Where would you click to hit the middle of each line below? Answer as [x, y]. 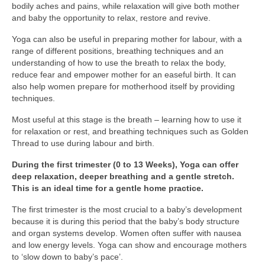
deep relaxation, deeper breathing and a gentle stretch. [123, 176]
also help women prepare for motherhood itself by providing [123, 86]
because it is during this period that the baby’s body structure [126, 221]
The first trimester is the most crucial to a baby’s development [127, 209]
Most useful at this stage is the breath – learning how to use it [127, 119]
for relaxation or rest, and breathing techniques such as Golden [130, 131]
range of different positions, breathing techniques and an [118, 51]
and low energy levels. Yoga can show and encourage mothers [129, 245]
